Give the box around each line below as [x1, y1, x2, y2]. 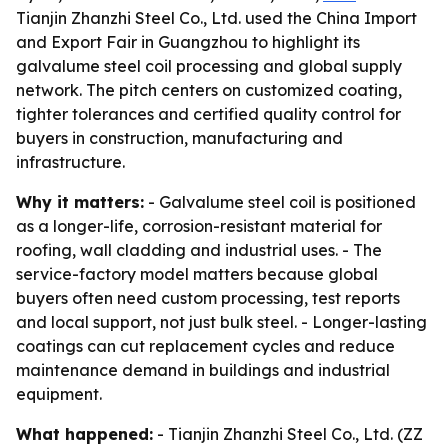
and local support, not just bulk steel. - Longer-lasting [16, 312, 427, 332]
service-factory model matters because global [16, 264, 378, 284]
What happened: [16, 424, 153, 444]
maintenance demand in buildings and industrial [16, 360, 390, 380]
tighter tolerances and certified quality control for [16, 104, 401, 124]
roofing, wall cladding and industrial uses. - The [16, 240, 382, 260]
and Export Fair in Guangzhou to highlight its [16, 32, 360, 52]
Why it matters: [16, 192, 144, 212]
